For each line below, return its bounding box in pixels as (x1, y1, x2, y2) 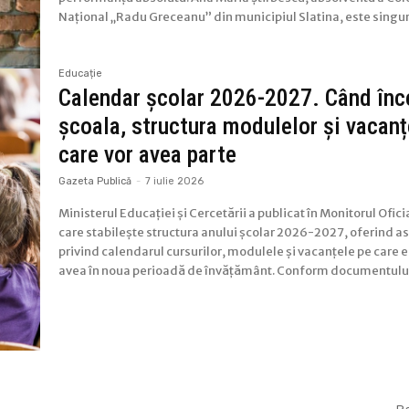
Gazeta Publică (58, 175, 132, 188)
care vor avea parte (58, 141, 237, 169)
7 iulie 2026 (145, 175, 204, 188)
